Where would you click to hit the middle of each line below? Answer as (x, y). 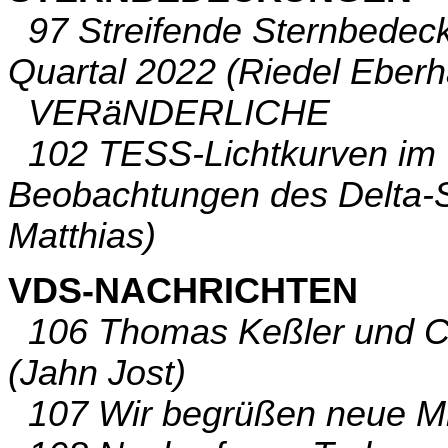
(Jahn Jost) (97, 372)
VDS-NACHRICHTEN (183, 290)
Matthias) (82, 236)
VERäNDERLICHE (169, 113)
